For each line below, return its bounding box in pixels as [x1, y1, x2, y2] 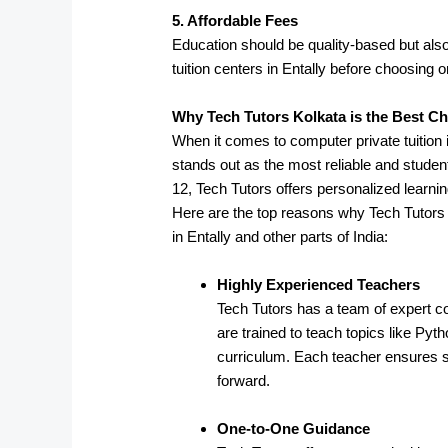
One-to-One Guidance [217, 419, 371, 437]
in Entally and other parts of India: [172, 227, 389, 245]
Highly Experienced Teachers [217, 275, 421, 293]
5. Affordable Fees [172, 11, 299, 29]
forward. [217, 371, 271, 389]
